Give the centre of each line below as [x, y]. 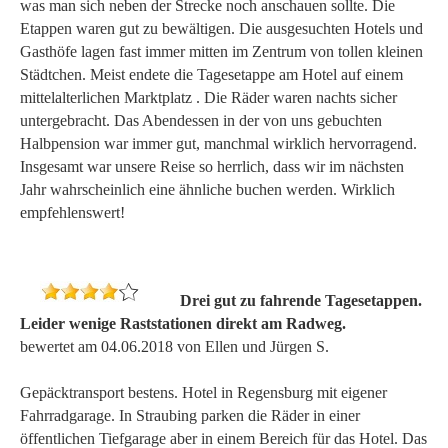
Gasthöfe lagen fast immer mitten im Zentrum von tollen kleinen [221, 51]
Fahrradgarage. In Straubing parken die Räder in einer [190, 415]
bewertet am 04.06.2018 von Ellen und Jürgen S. [174, 346]
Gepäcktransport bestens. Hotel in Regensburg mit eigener [203, 392]
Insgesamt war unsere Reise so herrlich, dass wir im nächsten [212, 166]
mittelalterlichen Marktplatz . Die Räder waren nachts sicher [208, 97]
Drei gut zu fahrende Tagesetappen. [301, 300]
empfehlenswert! [72, 212]
